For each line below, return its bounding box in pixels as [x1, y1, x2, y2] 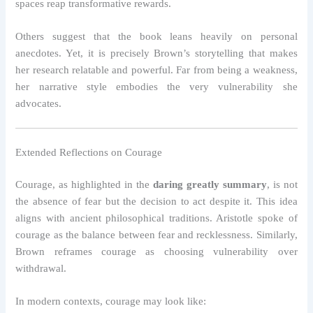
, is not [266, 179, 298, 191]
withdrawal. [15, 263, 67, 275]
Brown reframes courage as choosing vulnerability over [15, 246, 298, 258]
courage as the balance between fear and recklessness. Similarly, [15, 229, 298, 241]
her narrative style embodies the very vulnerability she [15, 81, 298, 93]
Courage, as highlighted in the [15, 179, 153, 191]
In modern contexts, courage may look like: [15, 296, 207, 307]
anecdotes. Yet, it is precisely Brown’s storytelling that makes [15, 48, 298, 59]
